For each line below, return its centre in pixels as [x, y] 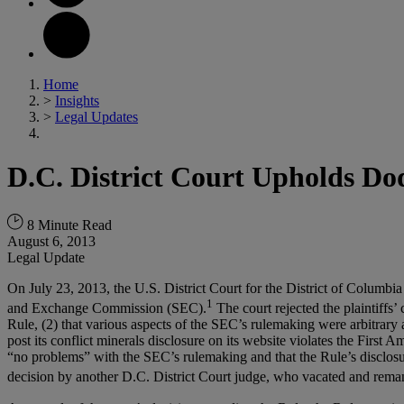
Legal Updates [96, 117]
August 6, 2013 [51, 241]
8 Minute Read [68, 225]
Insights [77, 101]
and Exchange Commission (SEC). [107, 308]
